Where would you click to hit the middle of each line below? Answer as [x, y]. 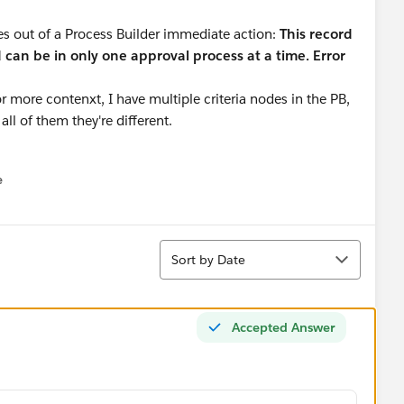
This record [316, 34]
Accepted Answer [283, 327]
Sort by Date [208, 259]
